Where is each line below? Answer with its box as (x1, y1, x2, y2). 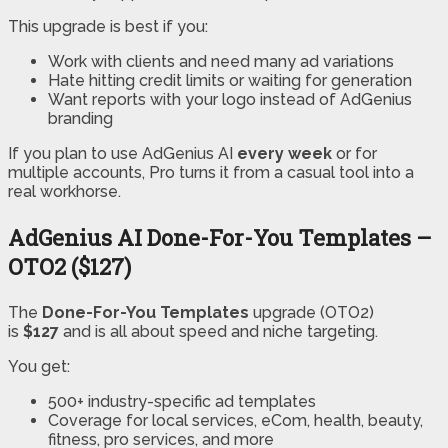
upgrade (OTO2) (249, 303, 374, 323)
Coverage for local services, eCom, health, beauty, (48, 411, 423, 431)
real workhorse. (8, 182, 121, 202)
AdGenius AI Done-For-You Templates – (8, 223, 432, 253)
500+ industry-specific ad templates (48, 392, 316, 412)
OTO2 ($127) (8, 252, 131, 282)
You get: (8, 357, 70, 377)
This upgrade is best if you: (8, 17, 208, 37)
